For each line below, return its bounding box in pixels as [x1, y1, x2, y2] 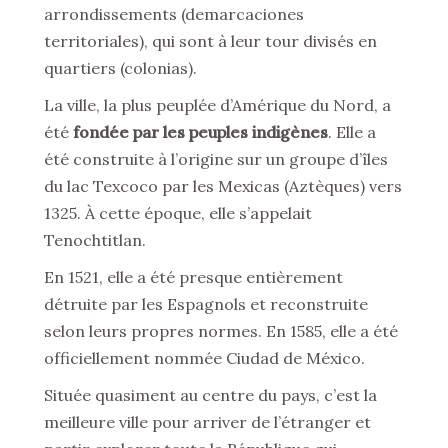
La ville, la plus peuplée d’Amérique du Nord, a [44, 95, 391, 115]
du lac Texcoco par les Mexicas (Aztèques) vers [44, 176, 402, 196]
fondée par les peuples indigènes [73, 122, 328, 142]
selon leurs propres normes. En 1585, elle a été [44, 321, 398, 341]
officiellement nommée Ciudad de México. [44, 348, 365, 368]
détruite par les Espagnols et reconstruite [44, 294, 368, 314]
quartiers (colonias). [44, 58, 197, 78]
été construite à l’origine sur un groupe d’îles [44, 149, 388, 169]
